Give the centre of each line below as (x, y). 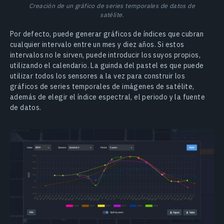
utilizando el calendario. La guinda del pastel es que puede (107, 66)
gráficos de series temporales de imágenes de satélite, (102, 87)
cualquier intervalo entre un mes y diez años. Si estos (97, 45)
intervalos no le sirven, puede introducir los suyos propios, (105, 55)
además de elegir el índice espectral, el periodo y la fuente (107, 97)
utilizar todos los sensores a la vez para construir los (97, 76)
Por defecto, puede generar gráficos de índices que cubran (107, 34)
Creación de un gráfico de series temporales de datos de (112, 6)
